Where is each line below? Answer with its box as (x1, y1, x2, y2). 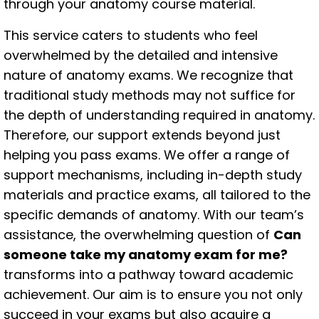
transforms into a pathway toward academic (4, 266, 293, 283)
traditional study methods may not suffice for (4, 86, 296, 104)
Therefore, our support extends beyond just (4, 126, 281, 144)
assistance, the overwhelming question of (4, 226, 273, 244)
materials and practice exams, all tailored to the (4, 186, 310, 204)
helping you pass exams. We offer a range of (4, 146, 290, 164)
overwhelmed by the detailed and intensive (4, 46, 278, 64)
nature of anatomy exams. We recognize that (4, 66, 293, 84)
